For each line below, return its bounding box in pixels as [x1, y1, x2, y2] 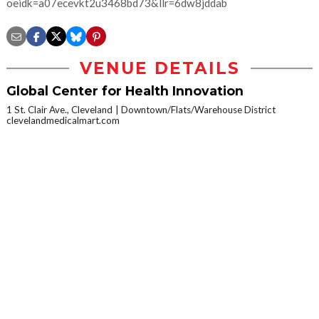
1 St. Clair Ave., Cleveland [6, 104, 113, 115]
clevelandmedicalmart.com [6, 115, 120, 126]
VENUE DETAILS [79, 58, 240, 78]
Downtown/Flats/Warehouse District [121, 104, 276, 115]
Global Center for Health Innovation [6, 83, 244, 98]
